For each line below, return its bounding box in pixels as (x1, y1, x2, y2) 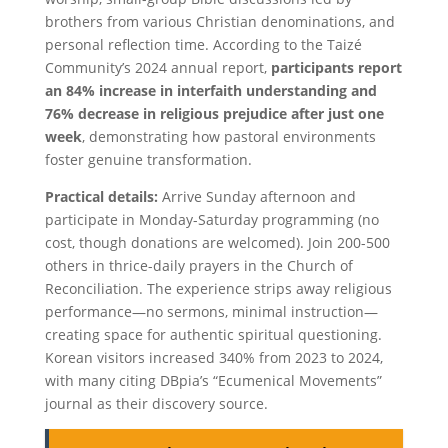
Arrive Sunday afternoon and (157, 186, 356, 206)
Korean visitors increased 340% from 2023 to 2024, (44, 347, 383, 367)
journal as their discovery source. (44, 393, 268, 413)
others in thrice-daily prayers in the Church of (44, 255, 353, 275)
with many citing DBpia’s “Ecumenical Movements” (44, 370, 382, 390)
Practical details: (44, 186, 158, 206)
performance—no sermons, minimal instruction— (44, 301, 378, 321)
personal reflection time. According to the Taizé (44, 34, 362, 54)
